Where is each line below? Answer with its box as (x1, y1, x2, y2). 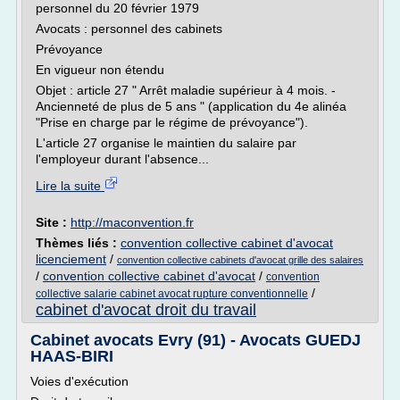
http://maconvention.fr (71, 215, 194, 229)
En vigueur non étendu (36, 62, 164, 77)
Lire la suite (36, 179, 104, 193)
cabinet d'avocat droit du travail (36, 301, 256, 319)
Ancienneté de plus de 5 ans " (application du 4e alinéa (36, 99, 346, 113)
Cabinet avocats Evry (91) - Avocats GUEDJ (30, 331, 361, 349)
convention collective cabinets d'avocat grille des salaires (117, 254, 363, 265)
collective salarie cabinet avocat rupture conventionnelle (36, 287, 308, 300)
